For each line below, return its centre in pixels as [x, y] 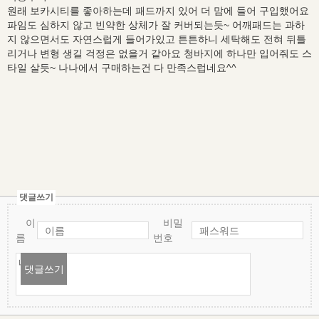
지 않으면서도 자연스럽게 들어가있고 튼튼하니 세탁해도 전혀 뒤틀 [157, 39]
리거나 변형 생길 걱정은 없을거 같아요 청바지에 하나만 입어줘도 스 [159, 53]
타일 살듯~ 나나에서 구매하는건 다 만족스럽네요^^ [122, 68]
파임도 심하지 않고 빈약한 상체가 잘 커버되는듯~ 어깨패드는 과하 [156, 25]
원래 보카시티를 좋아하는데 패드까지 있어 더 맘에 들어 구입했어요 [158, 11]
